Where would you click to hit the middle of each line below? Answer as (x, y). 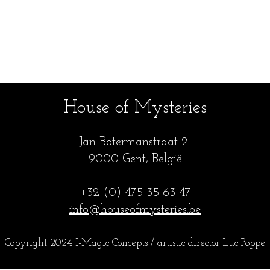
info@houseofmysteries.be (135, 210)
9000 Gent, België (135, 159)
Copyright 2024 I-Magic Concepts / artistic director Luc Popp (133, 243)
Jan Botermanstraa (126, 142)
